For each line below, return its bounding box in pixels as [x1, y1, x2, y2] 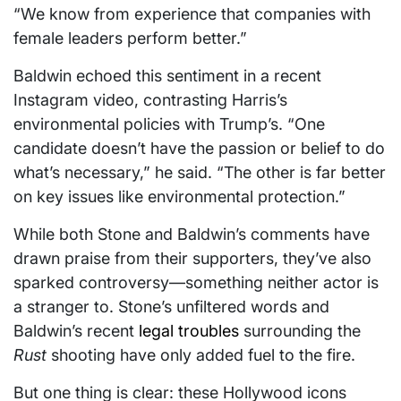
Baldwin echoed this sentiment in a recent [13, 65, 321, 85]
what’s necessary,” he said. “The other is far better [13, 162, 386, 182]
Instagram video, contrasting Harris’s [13, 90, 287, 109]
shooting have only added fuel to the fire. [47, 345, 355, 364]
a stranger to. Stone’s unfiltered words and [13, 296, 329, 316]
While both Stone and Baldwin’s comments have [13, 224, 370, 243]
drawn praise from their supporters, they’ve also [13, 248, 371, 268]
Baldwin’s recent [13, 320, 139, 340]
